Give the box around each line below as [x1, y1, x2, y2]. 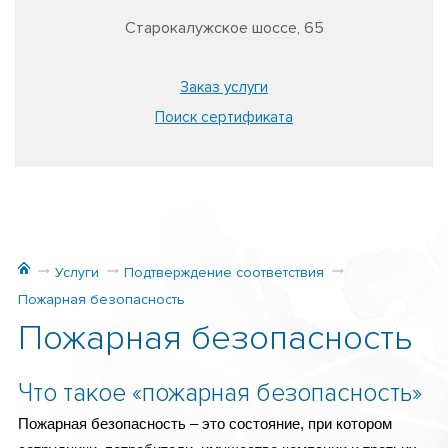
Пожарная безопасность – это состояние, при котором [18, 415, 392, 432]
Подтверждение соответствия [124, 264, 324, 281]
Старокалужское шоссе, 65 [124, 18, 324, 38]
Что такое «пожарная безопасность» [18, 378, 422, 408]
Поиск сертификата [155, 108, 293, 126]
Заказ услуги [180, 78, 268, 96]
